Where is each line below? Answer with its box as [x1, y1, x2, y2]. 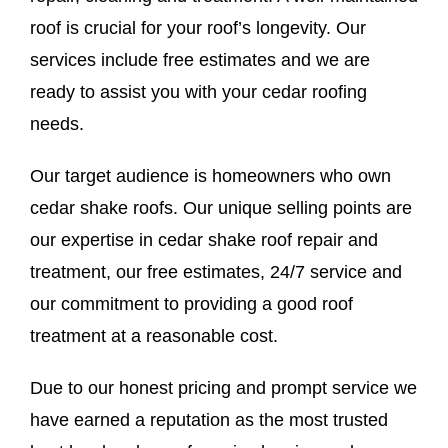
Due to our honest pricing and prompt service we [29, 377, 417, 398]
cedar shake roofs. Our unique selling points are [29, 197, 412, 218]
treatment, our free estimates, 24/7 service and [29, 261, 402, 282]
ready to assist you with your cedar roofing [29, 81, 367, 102]
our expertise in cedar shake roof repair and [29, 229, 378, 250]
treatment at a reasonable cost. [29, 325, 278, 346]
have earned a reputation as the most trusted [29, 409, 388, 430]
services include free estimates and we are [29, 49, 370, 70]
